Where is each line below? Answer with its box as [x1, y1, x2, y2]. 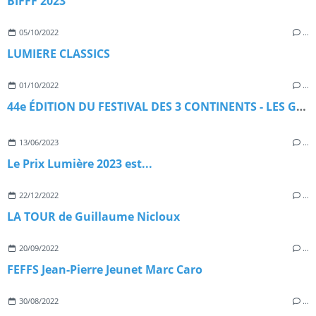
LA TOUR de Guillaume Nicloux [7, 209, 180, 225]
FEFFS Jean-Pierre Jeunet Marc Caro [7, 262, 202, 278]
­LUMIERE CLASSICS [7, 46, 110, 62]
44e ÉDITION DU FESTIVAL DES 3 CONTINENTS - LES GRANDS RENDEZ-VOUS [296, 99, 306, 115]
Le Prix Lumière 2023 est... [7, 156, 152, 172]
